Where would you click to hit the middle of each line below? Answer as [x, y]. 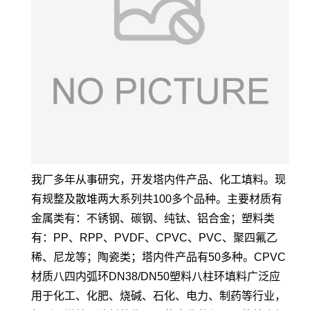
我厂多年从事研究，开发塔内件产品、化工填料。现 [158, 180]
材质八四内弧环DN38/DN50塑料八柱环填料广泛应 [156, 276]
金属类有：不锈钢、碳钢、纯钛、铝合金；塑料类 [153, 218]
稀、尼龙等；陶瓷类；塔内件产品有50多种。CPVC [158, 257]
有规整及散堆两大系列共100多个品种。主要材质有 [157, 199]
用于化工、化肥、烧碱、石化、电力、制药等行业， [158, 296]
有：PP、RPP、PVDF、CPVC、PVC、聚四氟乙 [154, 238]
